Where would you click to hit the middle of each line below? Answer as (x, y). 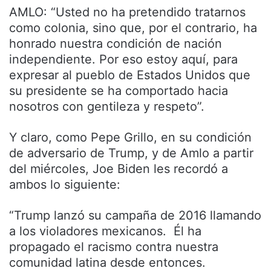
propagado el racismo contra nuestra (114, 247)
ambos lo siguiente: (65, 185)
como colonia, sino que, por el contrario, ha (133, 28)
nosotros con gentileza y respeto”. (107, 107)
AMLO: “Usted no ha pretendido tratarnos (127, 12)
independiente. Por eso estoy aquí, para (123, 60)
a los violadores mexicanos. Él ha (105, 231)
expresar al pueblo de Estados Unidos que (130, 75)
